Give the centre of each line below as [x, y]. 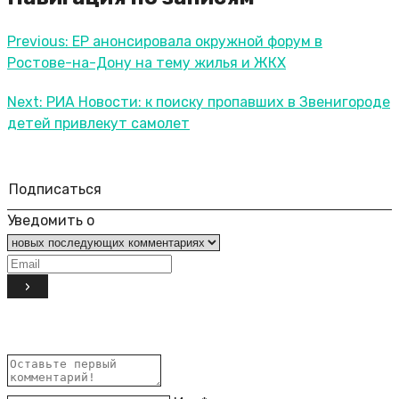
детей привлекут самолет [98, 123]
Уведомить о [51, 220]
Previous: [38, 41]
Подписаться [55, 189]
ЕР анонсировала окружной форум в [197, 41]
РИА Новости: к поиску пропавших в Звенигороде [218, 102]
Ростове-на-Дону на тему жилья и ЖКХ [147, 62]
